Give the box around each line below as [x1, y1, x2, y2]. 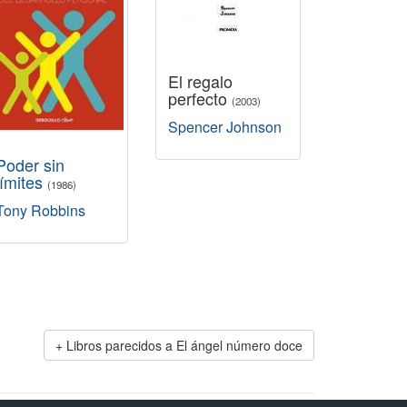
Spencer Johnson [168, 116, 282, 137]
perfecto [168, 86, 232, 110]
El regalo [168, 69, 233, 93]
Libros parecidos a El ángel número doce [66, 335, 303, 354]
